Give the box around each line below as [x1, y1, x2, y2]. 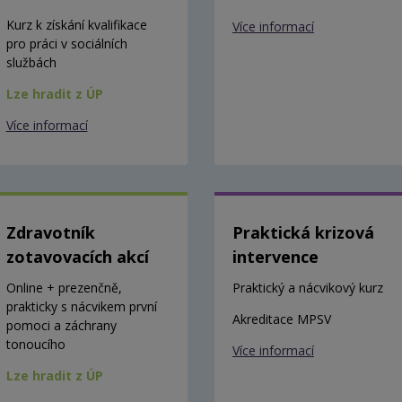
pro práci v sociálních [5, 34, 127, 52]
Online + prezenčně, [5, 278, 122, 296]
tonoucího [5, 335, 66, 353]
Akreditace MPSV [232, 310, 331, 328]
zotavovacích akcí [5, 245, 149, 267]
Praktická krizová [232, 221, 374, 243]
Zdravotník [5, 221, 95, 243]
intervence [232, 245, 319, 267]
